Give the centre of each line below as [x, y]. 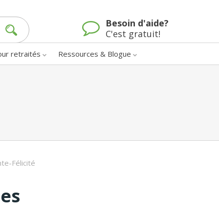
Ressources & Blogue [95, 54]
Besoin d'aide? [137, 23]
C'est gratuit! [133, 34]
